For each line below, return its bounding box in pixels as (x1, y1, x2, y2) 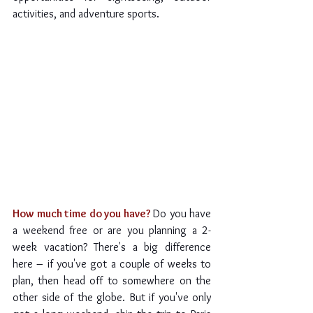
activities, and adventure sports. (13, 7, 159, 21)
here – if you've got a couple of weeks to (13, 257, 211, 271)
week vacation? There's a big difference (13, 240, 211, 254)
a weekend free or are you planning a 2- (13, 224, 211, 238)
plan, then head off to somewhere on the (13, 274, 211, 288)
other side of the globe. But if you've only (13, 291, 211, 305)
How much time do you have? (13, 207, 153, 221)
